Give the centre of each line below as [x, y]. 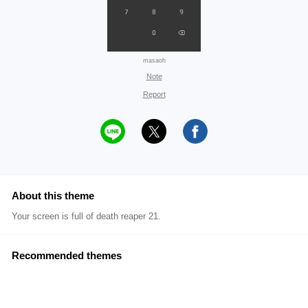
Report [154, 94]
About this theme [53, 196]
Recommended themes [67, 255]
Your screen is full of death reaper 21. [86, 216]
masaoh [154, 60]
